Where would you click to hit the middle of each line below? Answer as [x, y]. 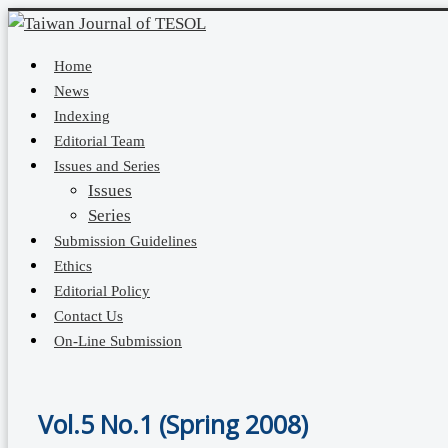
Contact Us [88, 315]
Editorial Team [99, 140]
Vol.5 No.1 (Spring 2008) [173, 424]
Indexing [82, 115]
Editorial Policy [102, 290]
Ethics [73, 265]
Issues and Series [107, 165]
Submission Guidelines [125, 240]
